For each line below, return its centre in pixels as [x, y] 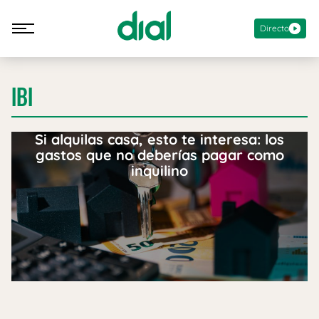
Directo [274, 28]
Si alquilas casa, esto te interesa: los [159, 139]
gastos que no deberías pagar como [159, 155]
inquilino [159, 171]
